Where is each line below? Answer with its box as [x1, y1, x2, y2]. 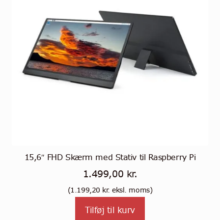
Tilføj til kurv [85, 204, 135, 216]
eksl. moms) [110, 185, 153, 195]
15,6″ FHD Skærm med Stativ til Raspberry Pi [24, 152, 196, 163]
